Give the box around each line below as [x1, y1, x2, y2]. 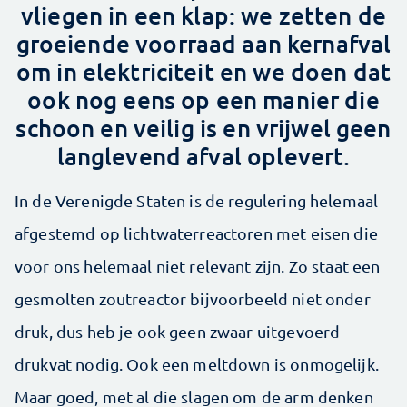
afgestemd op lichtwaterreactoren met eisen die [15, 223, 378, 243]
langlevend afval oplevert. [56, 141, 351, 171]
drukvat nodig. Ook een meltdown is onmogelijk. [15, 354, 379, 373]
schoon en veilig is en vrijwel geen [15, 113, 392, 143]
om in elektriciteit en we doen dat [15, 56, 392, 86]
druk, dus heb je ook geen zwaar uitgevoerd [15, 322, 341, 341]
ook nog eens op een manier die [27, 84, 380, 114]
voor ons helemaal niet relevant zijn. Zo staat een [15, 256, 381, 275]
